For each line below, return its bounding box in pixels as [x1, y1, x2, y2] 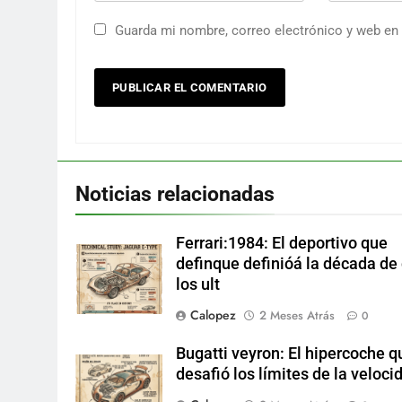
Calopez [190, 305, 237, 324]
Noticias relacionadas [75, 180, 275, 206]
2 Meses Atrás [259, 306, 336, 324]
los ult [176, 275, 221, 293]
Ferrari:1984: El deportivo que [176, 233, 389, 252]
